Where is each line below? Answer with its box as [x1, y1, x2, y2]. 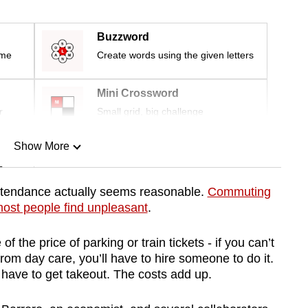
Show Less [14, 210, 69, 223]
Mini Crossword [97, 87, 179, 100]
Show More [13, 140, 69, 153]
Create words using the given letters [97, 49, 254, 61]
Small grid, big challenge [97, 106, 203, 118]
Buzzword [97, 31, 149, 43]
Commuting [207, 185, 271, 199]
